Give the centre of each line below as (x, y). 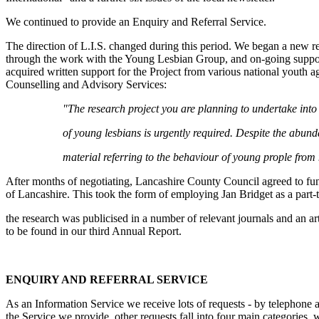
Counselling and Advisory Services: (86, 84)
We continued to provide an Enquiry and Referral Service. (136, 22)
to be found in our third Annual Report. (94, 231)
